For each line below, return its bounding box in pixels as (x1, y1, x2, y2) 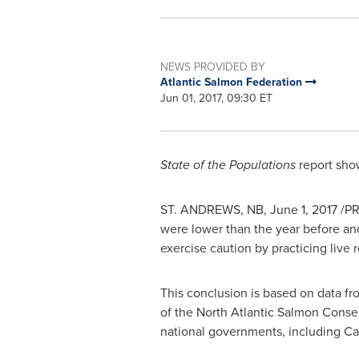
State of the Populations (159, 155, 296, 174)
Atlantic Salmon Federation (159, 74, 305, 91)
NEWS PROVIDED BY (159, 58, 265, 74)
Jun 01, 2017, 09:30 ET (159, 90, 272, 107)
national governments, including (159, 322, 344, 341)
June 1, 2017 (269, 200, 337, 219)
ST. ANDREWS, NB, (159, 200, 270, 219)
